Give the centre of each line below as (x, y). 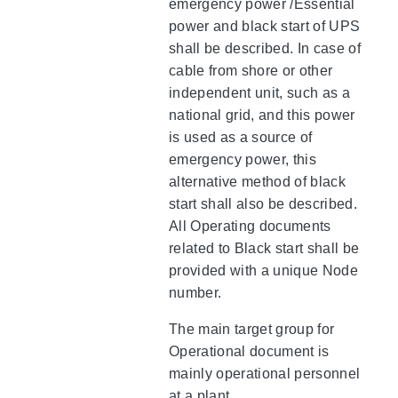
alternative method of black (257, 181)
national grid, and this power (262, 115)
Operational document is (249, 351)
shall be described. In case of (265, 48)
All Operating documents (250, 226)
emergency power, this (243, 159)
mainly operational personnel (265, 373)
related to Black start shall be (264, 248)
